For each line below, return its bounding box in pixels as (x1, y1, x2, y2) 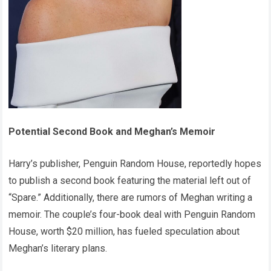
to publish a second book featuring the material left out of (8, 174, 252, 186)
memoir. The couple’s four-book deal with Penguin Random (8, 208, 256, 220)
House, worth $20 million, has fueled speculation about (8, 225, 240, 237)
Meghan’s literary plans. (8, 242, 108, 254)
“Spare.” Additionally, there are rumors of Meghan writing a (8, 191, 253, 203)
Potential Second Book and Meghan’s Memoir (8, 125, 216, 137)
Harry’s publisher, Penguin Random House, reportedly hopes (8, 157, 262, 169)
